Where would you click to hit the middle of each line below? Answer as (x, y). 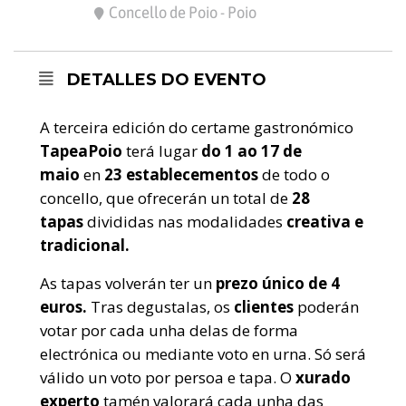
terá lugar (164, 151)
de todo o (294, 175)
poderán (326, 307)
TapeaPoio (83, 151)
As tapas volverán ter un (128, 284)
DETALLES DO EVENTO (167, 80)
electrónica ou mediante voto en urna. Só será (203, 354)
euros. (63, 307)
